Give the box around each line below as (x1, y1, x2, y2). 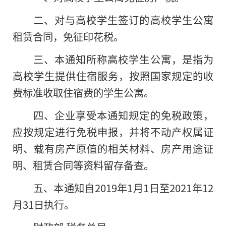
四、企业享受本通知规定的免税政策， (33, 107, 213, 123)
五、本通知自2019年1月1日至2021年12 (33, 180, 213, 195)
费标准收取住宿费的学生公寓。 (13, 85, 154, 100)
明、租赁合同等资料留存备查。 (13, 157, 154, 173)
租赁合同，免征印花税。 (13, 29, 124, 44)
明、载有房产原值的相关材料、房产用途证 (13, 140, 213, 156)
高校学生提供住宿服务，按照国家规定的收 (13, 68, 213, 84)
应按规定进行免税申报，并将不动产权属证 (13, 124, 213, 139)
